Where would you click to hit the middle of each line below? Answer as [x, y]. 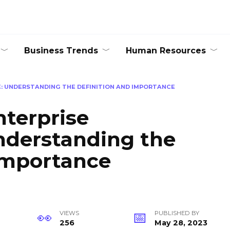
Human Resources [166, 51]
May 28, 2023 [181, 223]
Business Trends [61, 51]
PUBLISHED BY [177, 213]
